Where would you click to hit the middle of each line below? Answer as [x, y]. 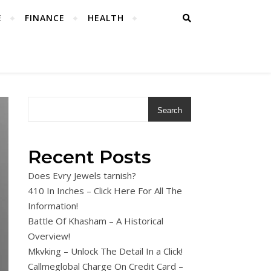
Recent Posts [90, 157]
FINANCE [45, 18]
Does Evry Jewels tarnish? [82, 175]
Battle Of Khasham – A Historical [96, 221]
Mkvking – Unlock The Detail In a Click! [105, 251]
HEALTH [106, 18]
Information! [53, 206]
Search [170, 110]
